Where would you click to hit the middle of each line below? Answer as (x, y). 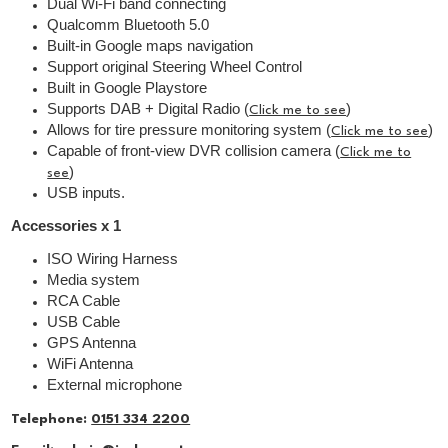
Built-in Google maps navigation (150, 46)
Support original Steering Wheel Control (175, 67)
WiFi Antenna (90, 364)
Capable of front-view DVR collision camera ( (194, 151)
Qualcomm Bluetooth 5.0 (128, 25)
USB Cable (84, 322)
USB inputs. (86, 193)
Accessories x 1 (66, 226)
